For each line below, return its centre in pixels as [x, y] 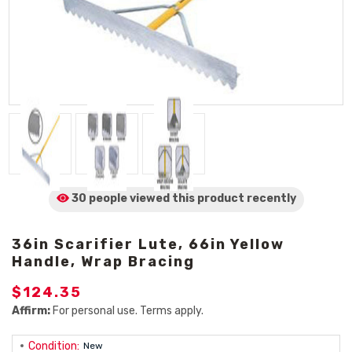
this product [208, 198]
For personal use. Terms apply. [127, 311]
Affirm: [31, 311]
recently [271, 198]
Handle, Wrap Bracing [103, 262]
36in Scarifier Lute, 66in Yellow [148, 244]
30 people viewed [120, 198]
